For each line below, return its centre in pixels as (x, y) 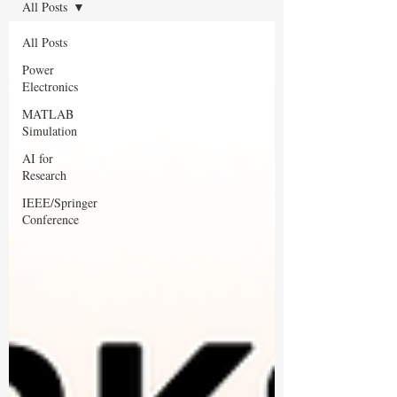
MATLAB (48, 113)
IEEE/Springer (60, 202)
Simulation (50, 130)
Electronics (50, 86)
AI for (38, 158)
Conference (51, 219)
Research (44, 175)
